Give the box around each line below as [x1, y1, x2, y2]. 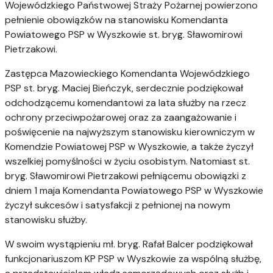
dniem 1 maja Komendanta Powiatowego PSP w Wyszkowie [5, 184, 263, 197]
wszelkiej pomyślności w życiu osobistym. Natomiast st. [5, 155, 250, 168]
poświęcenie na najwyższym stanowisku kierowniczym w [5, 126, 255, 139]
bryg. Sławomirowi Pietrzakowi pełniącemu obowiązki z [5, 169, 246, 183]
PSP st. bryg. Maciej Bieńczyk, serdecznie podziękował [5, 82, 243, 95]
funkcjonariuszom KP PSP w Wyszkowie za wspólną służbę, [5, 252, 261, 266]
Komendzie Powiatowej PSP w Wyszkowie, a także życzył [5, 140, 253, 154]
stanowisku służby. [5, 213, 87, 227]
